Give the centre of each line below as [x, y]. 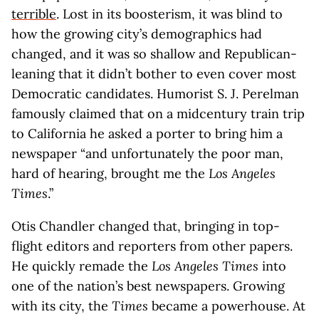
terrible [34, 14]
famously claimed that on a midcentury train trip [158, 114]
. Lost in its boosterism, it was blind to [169, 14]
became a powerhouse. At [227, 306]
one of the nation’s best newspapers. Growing [148, 286]
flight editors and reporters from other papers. [152, 246]
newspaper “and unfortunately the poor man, [147, 153]
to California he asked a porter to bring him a [147, 134]
